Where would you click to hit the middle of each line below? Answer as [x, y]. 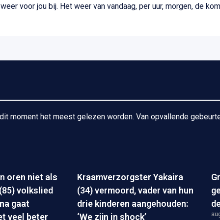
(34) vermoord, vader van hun [135, 190]
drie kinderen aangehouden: [133, 203]
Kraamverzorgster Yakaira [130, 177]
